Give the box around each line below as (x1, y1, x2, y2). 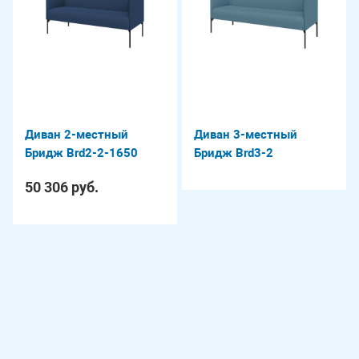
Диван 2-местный (25, 127, 128, 143)
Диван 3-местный (194, 127, 297, 143)
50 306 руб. (25, 179, 99, 196)
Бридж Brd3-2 (194, 146, 273, 161)
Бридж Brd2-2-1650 (25, 146, 138, 161)
